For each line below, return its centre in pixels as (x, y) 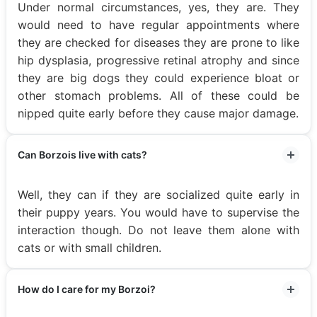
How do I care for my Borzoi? (87, 289)
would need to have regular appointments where (158, 24)
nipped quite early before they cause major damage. (158, 113)
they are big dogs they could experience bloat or (158, 77)
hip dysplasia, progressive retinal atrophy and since (158, 60)
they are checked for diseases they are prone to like (158, 42)
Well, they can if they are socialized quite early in (158, 194)
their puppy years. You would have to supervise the (158, 212)
